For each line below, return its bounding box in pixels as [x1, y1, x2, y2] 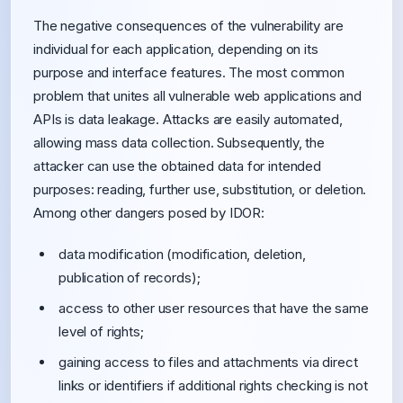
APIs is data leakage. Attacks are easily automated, [33, 111, 343, 128]
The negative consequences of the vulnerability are [33, 17, 344, 34]
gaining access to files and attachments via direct [58, 354, 358, 371]
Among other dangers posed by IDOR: [33, 204, 264, 221]
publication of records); [58, 269, 201, 286]
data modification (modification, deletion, [58, 246, 306, 263]
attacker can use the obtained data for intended [33, 157, 321, 175]
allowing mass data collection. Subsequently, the [33, 134, 325, 151]
